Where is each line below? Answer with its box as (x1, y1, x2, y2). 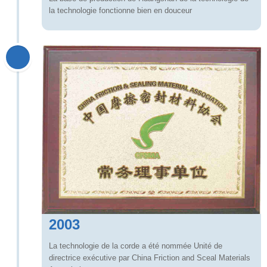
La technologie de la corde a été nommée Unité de (49, 241, 222, 251)
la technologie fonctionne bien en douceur (49, 6, 192, 15)
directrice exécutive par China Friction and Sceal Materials (49, 253, 250, 263)
